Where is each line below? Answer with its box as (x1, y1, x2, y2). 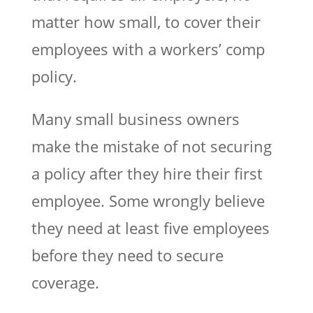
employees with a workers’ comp (31, 38, 265, 59)
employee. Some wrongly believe (31, 189, 265, 211)
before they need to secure (31, 244, 224, 265)
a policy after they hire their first (31, 162, 263, 184)
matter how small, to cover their (31, 10, 261, 32)
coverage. (31, 271, 99, 293)
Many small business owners (31, 108, 240, 129)
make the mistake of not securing (31, 135, 272, 156)
